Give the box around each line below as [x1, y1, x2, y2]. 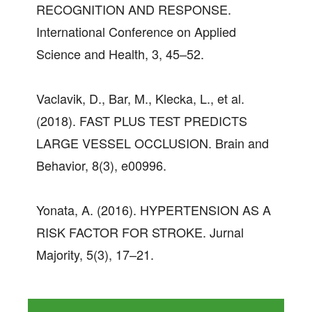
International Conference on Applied [36, 22, 236, 40]
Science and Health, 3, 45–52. [36, 44, 204, 63]
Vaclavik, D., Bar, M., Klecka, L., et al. [36, 88, 244, 107]
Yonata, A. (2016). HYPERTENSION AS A [36, 200, 271, 219]
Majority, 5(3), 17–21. [36, 244, 154, 263]
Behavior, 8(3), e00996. [36, 155, 166, 174]
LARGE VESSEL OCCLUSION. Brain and [36, 133, 269, 152]
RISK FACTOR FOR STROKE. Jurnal [36, 222, 244, 241]
